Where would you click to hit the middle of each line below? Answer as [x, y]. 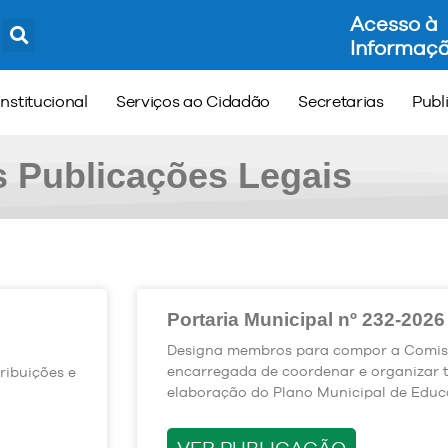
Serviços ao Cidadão [193, 101]
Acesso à [393, 23]
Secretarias [341, 101]
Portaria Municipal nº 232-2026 [306, 319]
